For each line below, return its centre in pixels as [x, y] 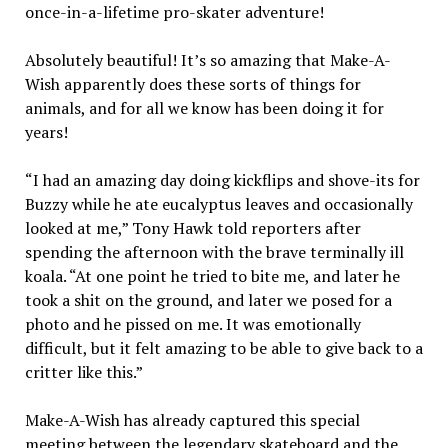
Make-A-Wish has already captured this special [192, 419]
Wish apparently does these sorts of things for [192, 83]
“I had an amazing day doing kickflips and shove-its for [222, 179]
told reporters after [286, 227]
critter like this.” [83, 371]
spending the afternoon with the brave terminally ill [214, 251]
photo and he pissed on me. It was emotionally [192, 323]
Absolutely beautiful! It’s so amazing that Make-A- [207, 59]
